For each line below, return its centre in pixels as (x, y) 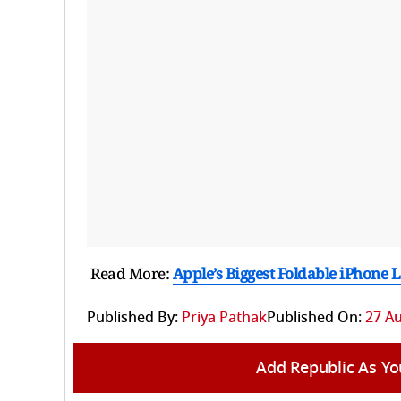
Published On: (314, 317)
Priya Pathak (224, 317)
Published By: (132, 317)
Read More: (132, 273)
